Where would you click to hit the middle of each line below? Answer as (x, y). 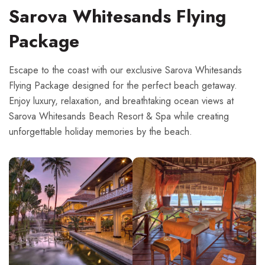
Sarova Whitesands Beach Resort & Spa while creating (119, 116)
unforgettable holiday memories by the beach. (101, 131)
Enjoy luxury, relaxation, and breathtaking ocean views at (121, 101)
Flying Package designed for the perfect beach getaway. (123, 85)
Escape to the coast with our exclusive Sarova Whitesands (125, 70)
